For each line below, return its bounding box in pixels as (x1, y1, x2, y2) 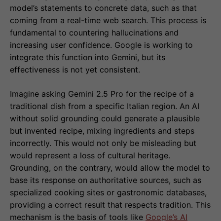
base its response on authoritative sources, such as (10, 175, 201, 185)
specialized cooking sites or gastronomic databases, (10, 187, 207, 198)
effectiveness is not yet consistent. (10, 65, 140, 75)
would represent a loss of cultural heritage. (10, 150, 170, 161)
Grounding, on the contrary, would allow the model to (10, 163, 210, 173)
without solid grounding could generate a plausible (10, 113, 200, 124)
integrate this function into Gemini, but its (10, 52, 165, 63)
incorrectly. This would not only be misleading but (10, 138, 196, 148)
